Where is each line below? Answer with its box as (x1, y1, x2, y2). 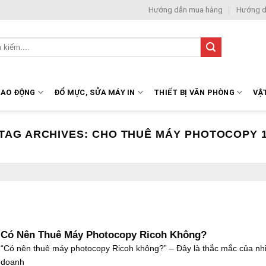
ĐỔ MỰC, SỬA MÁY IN (54, 87, 135, 97)
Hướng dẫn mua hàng (148, 5, 223, 14)
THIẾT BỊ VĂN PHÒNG (154, 87, 235, 97)
